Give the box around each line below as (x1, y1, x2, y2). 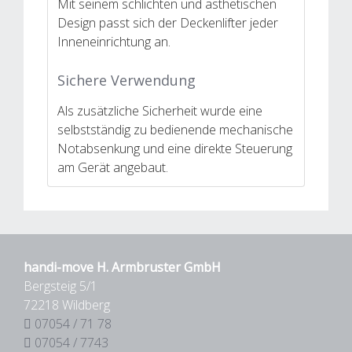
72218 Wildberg (24, 295, 110, 313)
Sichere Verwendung (57, 70, 196, 90)
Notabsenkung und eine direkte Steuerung (57, 139, 292, 157)
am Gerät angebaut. (57, 158, 168, 176)
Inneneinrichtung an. (57, 32, 170, 50)
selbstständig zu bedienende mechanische (57, 120, 293, 138)
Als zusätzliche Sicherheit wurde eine (57, 101, 262, 119)
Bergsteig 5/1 (24, 277, 97, 295)
